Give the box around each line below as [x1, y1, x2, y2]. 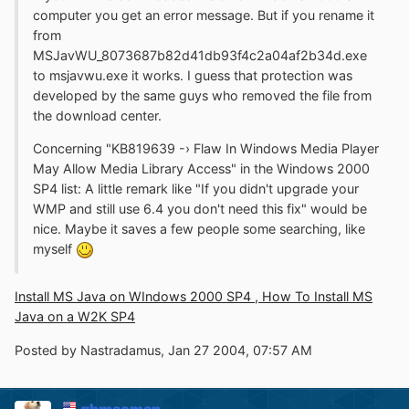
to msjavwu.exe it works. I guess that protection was [33, 67, 352, 83]
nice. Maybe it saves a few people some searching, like [33, 220, 365, 236]
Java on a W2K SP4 [15, 309, 135, 325]
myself [33, 240, 76, 257]
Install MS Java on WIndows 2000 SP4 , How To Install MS [15, 288, 372, 305]
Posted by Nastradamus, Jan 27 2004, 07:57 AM [15, 341, 312, 358]
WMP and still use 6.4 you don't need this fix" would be [33, 200, 367, 216]
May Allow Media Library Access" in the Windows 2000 [33, 160, 370, 176]
